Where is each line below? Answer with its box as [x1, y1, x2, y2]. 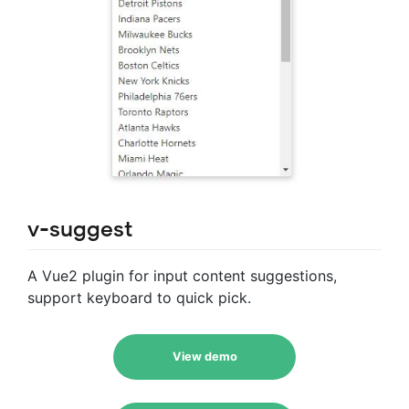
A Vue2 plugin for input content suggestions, [27, 267, 337, 286]
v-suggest [27, 215, 132, 244]
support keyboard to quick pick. [27, 288, 251, 308]
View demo [172, 350, 237, 364]
